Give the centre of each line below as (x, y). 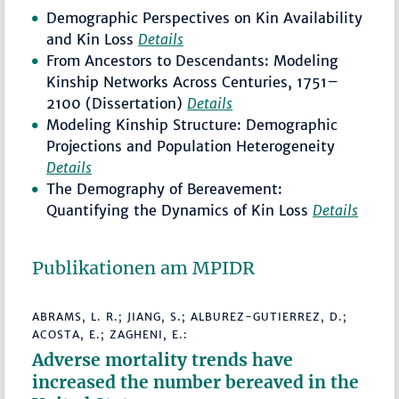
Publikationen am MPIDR (144, 269)
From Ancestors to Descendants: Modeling (193, 61)
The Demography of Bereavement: (165, 189)
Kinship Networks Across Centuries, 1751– (193, 82)
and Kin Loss (93, 40)
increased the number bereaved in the (196, 383)
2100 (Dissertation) (117, 104)
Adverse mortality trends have (163, 360)
